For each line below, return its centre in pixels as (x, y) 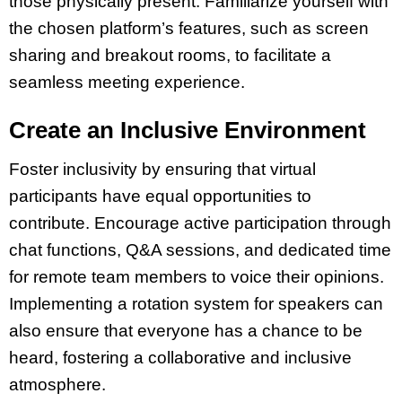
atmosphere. (57, 384)
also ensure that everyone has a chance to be (186, 330)
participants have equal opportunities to (160, 196)
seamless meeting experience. (127, 83)
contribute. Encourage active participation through (200, 223)
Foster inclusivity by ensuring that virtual (162, 169)
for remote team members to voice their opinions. (197, 276)
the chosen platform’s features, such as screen (189, 29)
